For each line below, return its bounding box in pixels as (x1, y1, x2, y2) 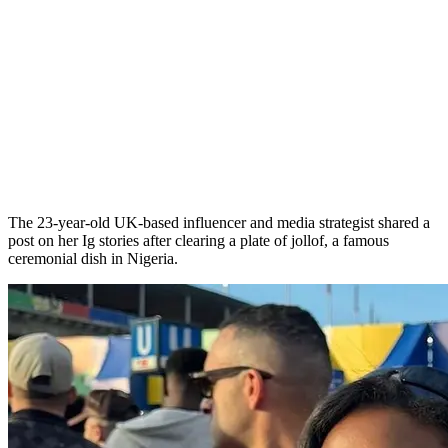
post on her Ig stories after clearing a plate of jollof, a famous (8, 231, 389, 249)
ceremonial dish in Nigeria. (8, 249, 178, 267)
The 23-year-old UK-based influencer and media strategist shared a (8, 213, 430, 231)
